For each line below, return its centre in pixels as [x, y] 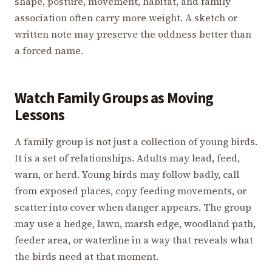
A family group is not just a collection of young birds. [136, 142]
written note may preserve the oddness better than [133, 34]
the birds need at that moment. [87, 257]
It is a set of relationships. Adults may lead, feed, [127, 158]
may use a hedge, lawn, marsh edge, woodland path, [135, 224]
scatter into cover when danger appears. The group [133, 207]
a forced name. [49, 50]
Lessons [39, 115]
